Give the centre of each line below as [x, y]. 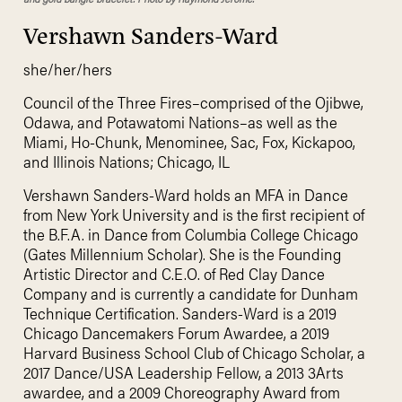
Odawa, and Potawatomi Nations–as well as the [180, 122]
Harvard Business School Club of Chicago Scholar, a [194, 352]
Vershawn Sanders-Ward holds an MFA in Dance [186, 194]
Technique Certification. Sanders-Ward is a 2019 [180, 313]
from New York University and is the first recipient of [194, 214]
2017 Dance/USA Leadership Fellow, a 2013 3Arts [184, 372]
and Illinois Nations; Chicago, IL [127, 161]
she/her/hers [68, 69]
